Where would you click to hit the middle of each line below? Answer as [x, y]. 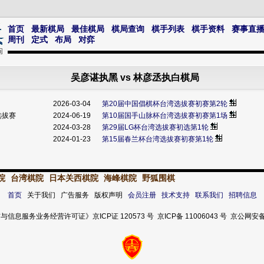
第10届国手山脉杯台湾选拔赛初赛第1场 [165, 115]
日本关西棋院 [74, 178]
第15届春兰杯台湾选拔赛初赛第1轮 [158, 139]
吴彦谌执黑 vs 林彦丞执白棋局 [135, 77]
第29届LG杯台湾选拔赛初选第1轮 [155, 127]
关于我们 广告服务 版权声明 [75, 195]
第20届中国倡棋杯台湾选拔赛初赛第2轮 [165, 104]
